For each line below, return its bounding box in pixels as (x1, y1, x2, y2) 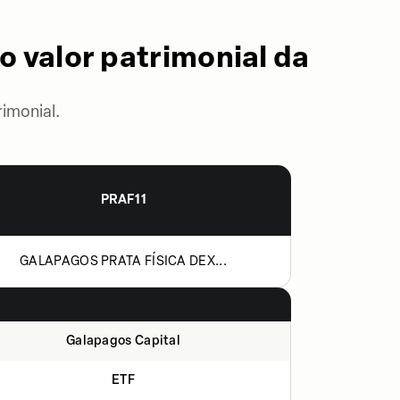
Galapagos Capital (65, 333, 181, 348)
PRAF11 (100, 192, 147, 207)
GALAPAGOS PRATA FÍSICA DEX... (20, 254, 227, 269)
